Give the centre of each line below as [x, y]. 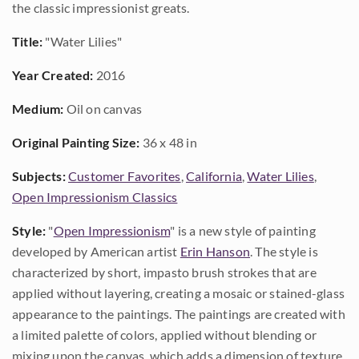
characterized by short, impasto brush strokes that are [164, 272]
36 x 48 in [168, 143]
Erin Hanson [215, 252]
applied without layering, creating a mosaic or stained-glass [179, 293]
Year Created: [53, 75]
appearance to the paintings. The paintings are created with [179, 314]
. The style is [284, 252]
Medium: [38, 109]
